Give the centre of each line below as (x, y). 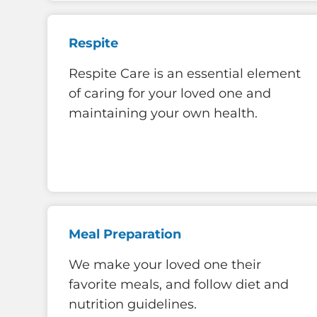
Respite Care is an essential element (185, 74)
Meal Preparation (125, 234)
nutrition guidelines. (133, 305)
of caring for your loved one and (170, 94)
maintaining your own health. (163, 114)
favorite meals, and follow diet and (179, 285)
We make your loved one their (165, 265)
